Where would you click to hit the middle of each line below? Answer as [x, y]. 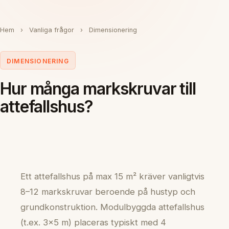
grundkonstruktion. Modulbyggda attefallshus [112, 207]
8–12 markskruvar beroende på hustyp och [108, 191]
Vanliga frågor [52, 30]
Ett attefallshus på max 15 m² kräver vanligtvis [112, 176]
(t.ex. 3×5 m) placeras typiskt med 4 [93, 222]
